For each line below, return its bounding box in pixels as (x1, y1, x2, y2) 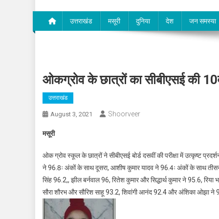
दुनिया (136, 17, 150, 25)
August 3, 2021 (50, 110, 92, 118)
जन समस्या (189, 17, 216, 25)
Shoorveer (108, 110, 140, 118)
